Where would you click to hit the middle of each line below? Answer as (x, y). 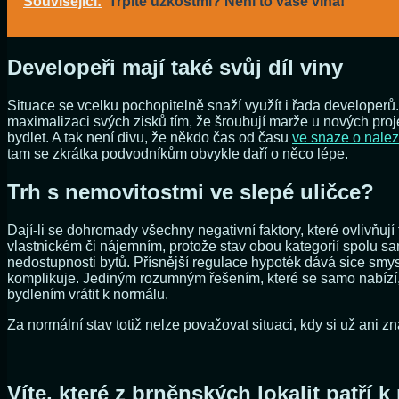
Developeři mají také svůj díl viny (175, 67)
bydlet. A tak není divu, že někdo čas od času (150, 137)
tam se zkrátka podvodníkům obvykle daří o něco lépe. (178, 153)
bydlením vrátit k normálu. (88, 294)
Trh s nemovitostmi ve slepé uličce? (191, 191)
